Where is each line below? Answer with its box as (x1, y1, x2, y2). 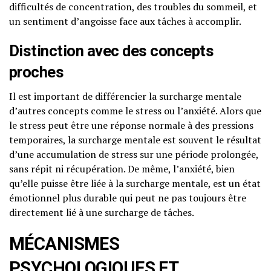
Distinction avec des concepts (9, 42, 214, 60)
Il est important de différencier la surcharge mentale (9, 90, 241, 103)
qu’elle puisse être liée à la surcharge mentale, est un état (9, 177, 261, 191)
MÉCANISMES (9, 233, 120, 255)
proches (9, 63, 64, 82)
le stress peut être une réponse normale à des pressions (9, 119, 253, 132)
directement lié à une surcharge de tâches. (9, 206, 194, 220)
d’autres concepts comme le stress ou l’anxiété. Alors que (9, 104, 261, 118)
